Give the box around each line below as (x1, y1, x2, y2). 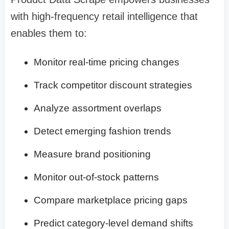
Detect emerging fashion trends (34, 125, 171, 136)
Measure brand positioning (34, 148, 151, 159)
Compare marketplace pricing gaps (34, 194, 188, 205)
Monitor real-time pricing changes (34, 56, 179, 67)
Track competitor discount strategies (34, 79, 192, 90)
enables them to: (11, 27, 87, 39)
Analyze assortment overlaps (34, 102, 162, 113)
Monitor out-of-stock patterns (34, 171, 159, 182)
